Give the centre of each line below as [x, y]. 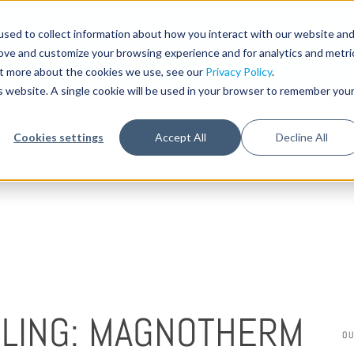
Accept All [180, 137]
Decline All [302, 137]
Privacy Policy [238, 71]
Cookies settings [59, 137]
